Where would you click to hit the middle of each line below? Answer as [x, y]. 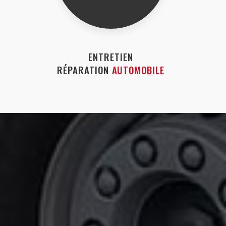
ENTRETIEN [111, 56]
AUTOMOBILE [138, 69]
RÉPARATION [84, 69]
